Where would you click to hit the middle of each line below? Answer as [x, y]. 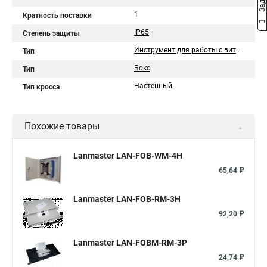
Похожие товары [62, 126]
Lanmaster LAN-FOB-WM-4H [128, 156]
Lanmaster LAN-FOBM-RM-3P [130, 243]
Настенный [153, 86]
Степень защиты [51, 33]
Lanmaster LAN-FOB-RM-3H [127, 199]
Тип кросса [41, 87]
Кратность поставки [57, 15]
